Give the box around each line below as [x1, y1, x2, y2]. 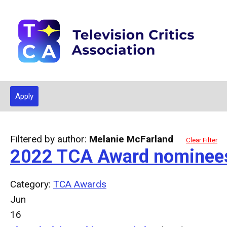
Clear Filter [186, 136, 217, 144]
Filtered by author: [10, 133, 89, 145]
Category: [10, 178, 53, 190]
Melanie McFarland [89, 133, 173, 145]
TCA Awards [53, 178, 106, 190]
